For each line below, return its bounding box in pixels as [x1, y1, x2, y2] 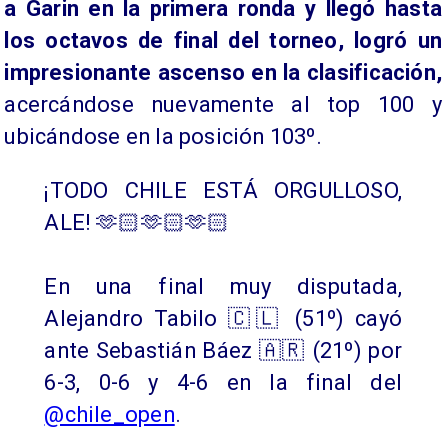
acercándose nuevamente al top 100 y [4, 91, 442, 117]
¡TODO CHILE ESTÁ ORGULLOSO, [44, 177, 402, 203]
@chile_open [44, 401, 175, 427]
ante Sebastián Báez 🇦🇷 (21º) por [44, 337, 402, 363]
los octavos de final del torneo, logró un [4, 27, 442, 53]
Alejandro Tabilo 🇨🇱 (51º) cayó [44, 305, 402, 331]
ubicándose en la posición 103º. [4, 123, 322, 149]
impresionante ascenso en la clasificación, [4, 59, 442, 85]
